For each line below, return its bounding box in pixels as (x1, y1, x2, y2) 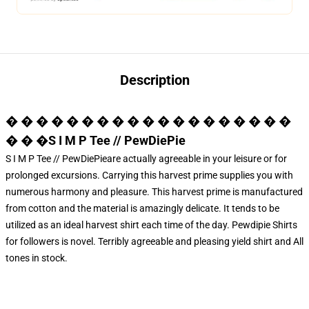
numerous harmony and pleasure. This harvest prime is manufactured (6, 186, 303, 197)
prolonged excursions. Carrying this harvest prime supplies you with (6, 170, 293, 181)
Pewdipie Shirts (232, 219, 297, 230)
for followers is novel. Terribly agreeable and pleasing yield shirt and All (6, 236, 303, 247)
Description (119, 72, 190, 88)
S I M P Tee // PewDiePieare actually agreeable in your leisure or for (6, 153, 287, 164)
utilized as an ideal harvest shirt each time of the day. (6, 219, 232, 230)
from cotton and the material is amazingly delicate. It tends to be (6, 203, 279, 214)
